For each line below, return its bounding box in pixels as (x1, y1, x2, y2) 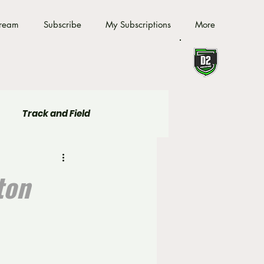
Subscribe (44, 19, 81, 30)
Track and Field (22, 107, 90, 120)
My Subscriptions (105, 19, 171, 30)
